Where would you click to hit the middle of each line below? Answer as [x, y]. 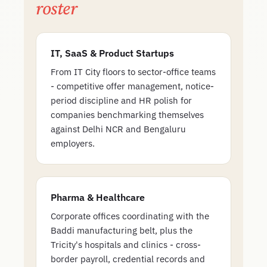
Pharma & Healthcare [98, 197]
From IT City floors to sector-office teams [133, 72]
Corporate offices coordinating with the [130, 216]
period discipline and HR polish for [121, 100]
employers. [73, 143]
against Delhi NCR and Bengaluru [118, 129]
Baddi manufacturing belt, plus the [122, 230]
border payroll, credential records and [128, 259]
